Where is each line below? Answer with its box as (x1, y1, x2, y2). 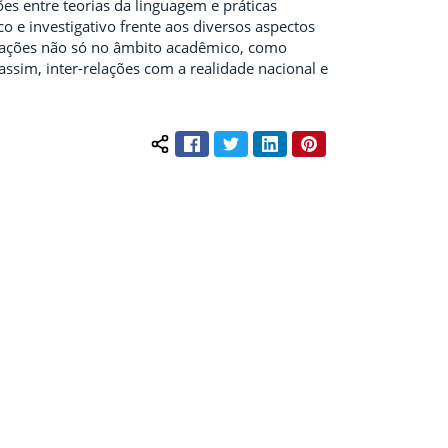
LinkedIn (277, 131, 334, 151)
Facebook (199, 131, 261, 151)
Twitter (238, 131, 285, 151)
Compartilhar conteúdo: (159, 142, 323, 163)
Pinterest (316, 131, 376, 151)
